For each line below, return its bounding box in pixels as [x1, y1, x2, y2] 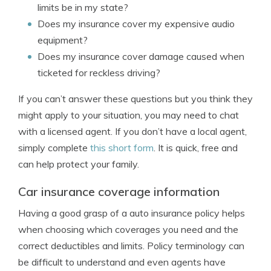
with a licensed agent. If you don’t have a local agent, [18, 125, 247, 137]
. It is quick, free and [154, 142, 238, 154]
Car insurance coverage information [18, 184, 220, 199]
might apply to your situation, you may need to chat [18, 109, 239, 121]
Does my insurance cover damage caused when [38, 50, 244, 62]
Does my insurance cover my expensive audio [38, 18, 235, 30]
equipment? [38, 34, 88, 46]
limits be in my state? [38, 1, 128, 13]
